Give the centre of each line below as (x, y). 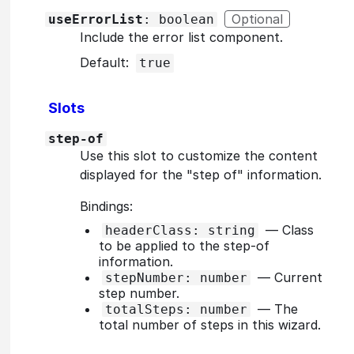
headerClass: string (180, 230)
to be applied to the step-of (184, 245)
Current (296, 277)
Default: (106, 62)
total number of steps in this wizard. (210, 324)
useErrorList (96, 19)
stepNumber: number (176, 277)
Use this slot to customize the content (199, 155)
